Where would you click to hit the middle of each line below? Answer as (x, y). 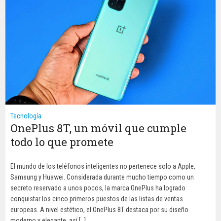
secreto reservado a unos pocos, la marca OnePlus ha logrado (98, 188)
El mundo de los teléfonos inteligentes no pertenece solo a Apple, (103, 166)
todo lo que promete (62, 142)
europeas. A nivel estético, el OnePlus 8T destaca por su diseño (100, 209)
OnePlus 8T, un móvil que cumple (99, 128)
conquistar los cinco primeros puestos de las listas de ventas (97, 199)
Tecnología (26, 116)
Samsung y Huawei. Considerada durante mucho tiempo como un (102, 177)
